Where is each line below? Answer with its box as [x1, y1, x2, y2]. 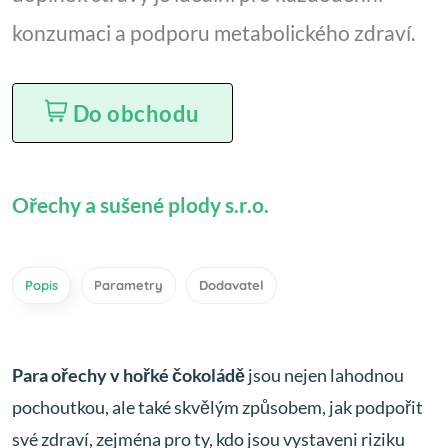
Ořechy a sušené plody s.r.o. [12, 192, 269, 218]
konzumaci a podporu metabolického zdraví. [12, 20, 415, 46]
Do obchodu [72, 100, 200, 127]
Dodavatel [199, 277, 264, 293]
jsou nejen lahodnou [245, 364, 404, 386]
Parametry [94, 277, 163, 293]
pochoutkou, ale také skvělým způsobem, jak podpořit [12, 396, 423, 418]
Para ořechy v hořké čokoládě [12, 364, 245, 386]
